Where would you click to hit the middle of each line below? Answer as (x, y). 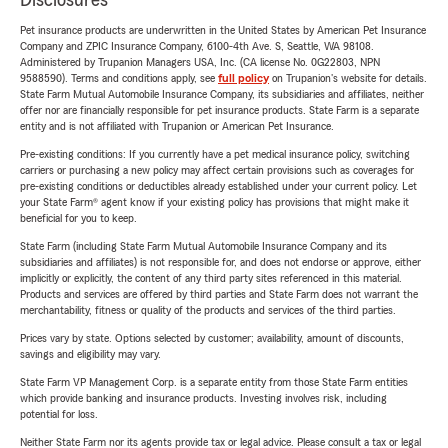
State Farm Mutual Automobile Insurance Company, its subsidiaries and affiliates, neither (222, 94)
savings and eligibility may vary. (90, 354)
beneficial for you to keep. (78, 218)
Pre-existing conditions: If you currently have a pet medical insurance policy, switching (215, 154)
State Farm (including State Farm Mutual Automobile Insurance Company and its (203, 246)
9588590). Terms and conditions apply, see (119, 78)
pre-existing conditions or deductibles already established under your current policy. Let (218, 186)
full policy (243, 78)
